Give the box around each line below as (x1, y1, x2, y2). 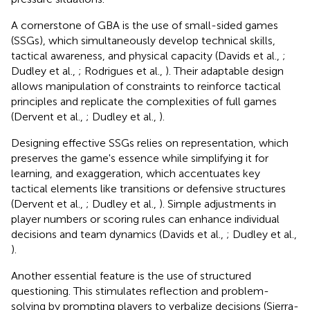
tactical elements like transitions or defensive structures (11, 181, 286, 195)
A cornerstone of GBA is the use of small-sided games (11, 18, 278, 32)
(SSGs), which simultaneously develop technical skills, (11, 33, 275, 47)
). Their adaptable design (165, 64, 284, 77)
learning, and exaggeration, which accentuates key (11, 166, 260, 180)
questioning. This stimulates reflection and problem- (11, 284, 269, 298)
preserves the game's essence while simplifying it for (11, 151, 268, 165)
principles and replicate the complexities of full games (11, 94, 277, 108)
